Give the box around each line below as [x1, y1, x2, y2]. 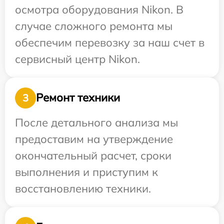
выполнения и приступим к [15, 164, 158, 179]
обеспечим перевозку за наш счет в [15, 35, 204, 49]
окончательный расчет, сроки [15, 148, 171, 162]
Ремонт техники [36, 90, 120, 105]
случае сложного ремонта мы [15, 18, 172, 33]
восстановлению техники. [15, 181, 151, 195]
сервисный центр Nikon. [15, 51, 140, 66]
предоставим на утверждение [15, 131, 173, 146]
